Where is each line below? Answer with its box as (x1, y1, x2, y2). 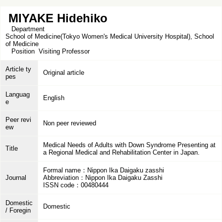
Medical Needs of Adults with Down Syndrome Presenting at (43, 141, 216, 149)
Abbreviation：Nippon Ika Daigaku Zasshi (43, 174, 163, 181)
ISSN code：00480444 (43, 181, 109, 189)
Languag (5, 91, 30, 98)
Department (5, 25, 49, 33)
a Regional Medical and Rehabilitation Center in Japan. (43, 149, 200, 156)
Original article (43, 69, 84, 76)
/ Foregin (5, 207, 31, 214)
